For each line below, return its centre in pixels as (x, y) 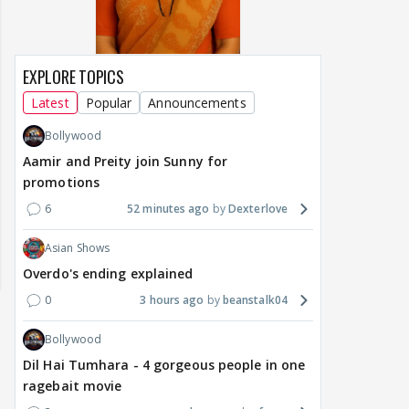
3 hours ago (172, 300)
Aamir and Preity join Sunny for (126, 162)
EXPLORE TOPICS (73, 77)
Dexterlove (258, 209)
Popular (109, 103)
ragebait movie (73, 386)
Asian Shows (78, 248)
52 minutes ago (168, 209)
